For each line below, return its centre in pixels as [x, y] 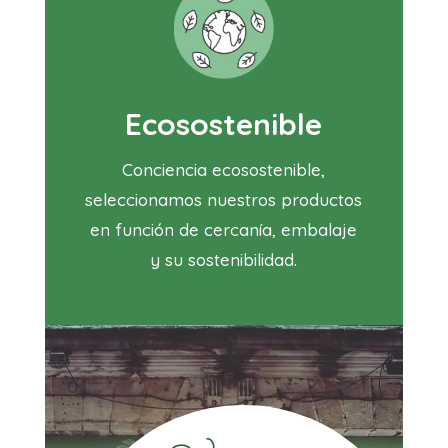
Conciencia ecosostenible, [224, 170]
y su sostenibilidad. [224, 260]
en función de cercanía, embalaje [224, 230]
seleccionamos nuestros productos [224, 200]
